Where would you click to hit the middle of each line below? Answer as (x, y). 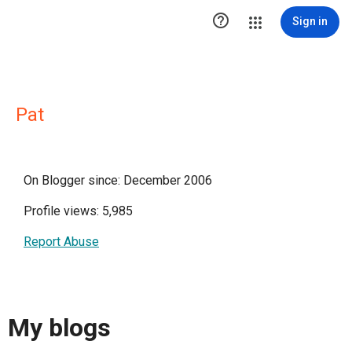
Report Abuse (61, 242)
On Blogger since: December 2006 (118, 180)
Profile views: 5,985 (78, 211)
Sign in (310, 21)
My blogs (59, 328)
